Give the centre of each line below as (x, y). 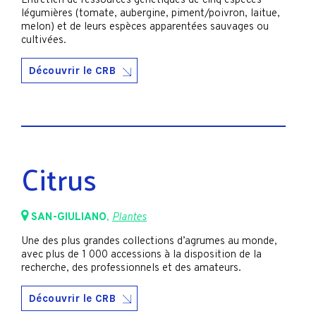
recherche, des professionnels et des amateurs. (131, 268)
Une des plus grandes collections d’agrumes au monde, (149, 241)
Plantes (129, 217)
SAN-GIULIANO (69, 217)
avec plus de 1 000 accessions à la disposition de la (141, 255)
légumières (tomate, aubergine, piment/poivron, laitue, (151, 14)
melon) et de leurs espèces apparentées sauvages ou (145, 28)
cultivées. (44, 41)
